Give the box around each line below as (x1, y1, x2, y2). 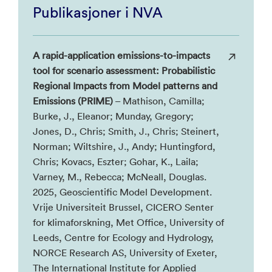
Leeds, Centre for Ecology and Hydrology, (33, 231, 214, 243)
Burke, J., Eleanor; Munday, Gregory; (33, 110, 194, 122)
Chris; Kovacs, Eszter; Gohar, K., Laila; (33, 155, 199, 168)
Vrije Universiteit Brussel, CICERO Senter (33, 201, 214, 213)
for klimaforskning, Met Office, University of (33, 216, 224, 228)
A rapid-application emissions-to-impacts (33, 49, 210, 61)
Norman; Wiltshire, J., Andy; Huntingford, (33, 140, 216, 152)
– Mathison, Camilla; (113, 95, 205, 107)
